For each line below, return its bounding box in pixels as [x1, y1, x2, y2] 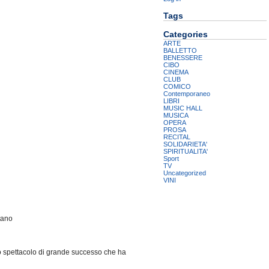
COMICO [163, 83, 191, 91]
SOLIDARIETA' [163, 141, 207, 148]
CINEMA [163, 68, 189, 76]
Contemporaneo [163, 90, 210, 98]
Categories [163, 29, 208, 40]
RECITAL [163, 133, 190, 141]
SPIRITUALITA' [163, 148, 208, 156]
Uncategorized [163, 169, 206, 177]
